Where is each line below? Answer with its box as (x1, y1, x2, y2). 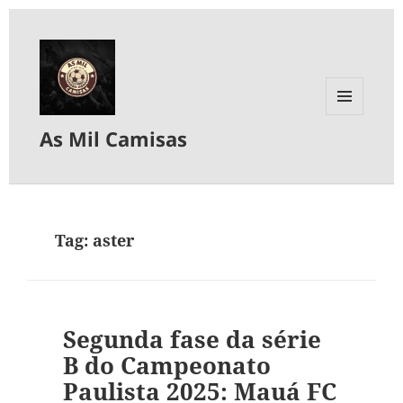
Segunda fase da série (62, 323, 321, 356)
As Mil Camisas (40, 125, 188, 153)
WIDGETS (326, 144, 377, 160)
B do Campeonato (62, 349, 271, 382)
